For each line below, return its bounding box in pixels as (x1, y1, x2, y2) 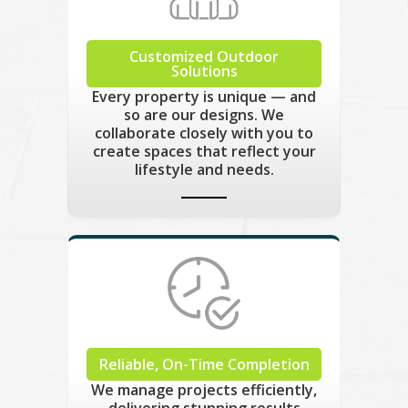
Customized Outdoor (129, 46, 279, 66)
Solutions (170, 60, 238, 81)
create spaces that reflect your (92, 140, 316, 161)
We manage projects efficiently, (91, 379, 317, 400)
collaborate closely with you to (95, 122, 313, 143)
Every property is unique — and (92, 86, 316, 107)
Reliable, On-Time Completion (98, 353, 310, 374)
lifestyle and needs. (134, 158, 274, 179)
